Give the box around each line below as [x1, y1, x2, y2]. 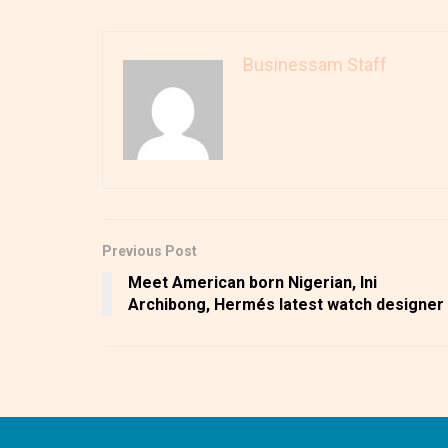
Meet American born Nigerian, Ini [128, 273, 377, 293]
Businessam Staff [243, 54, 387, 76]
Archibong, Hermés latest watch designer [128, 295, 444, 315]
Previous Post [102, 243, 197, 260]
